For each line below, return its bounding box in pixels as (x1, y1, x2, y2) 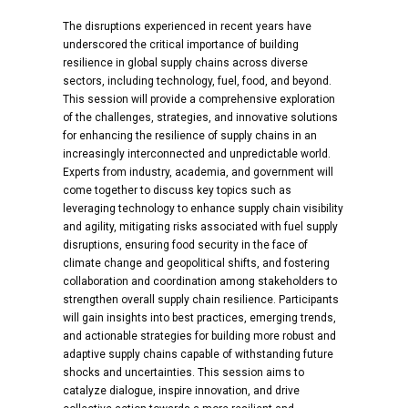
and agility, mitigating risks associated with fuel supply (62, 220, 338, 234)
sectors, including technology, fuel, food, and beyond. (62, 75, 331, 88)
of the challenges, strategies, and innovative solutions (62, 111, 338, 125)
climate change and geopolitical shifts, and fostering (62, 257, 330, 270)
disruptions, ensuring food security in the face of (62, 239, 308, 252)
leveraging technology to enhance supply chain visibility (62, 202, 343, 216)
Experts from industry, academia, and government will (62, 166, 333, 179)
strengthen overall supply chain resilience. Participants (62, 293, 339, 307)
